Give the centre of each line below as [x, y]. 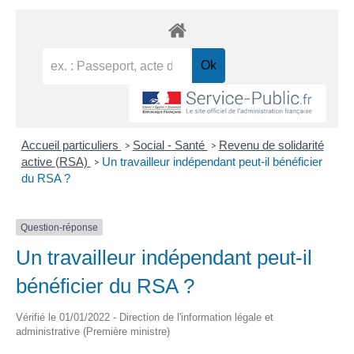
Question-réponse [59, 227]
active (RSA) [56, 161]
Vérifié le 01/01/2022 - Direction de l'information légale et [145, 317]
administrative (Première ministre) [93, 331]
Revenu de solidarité [271, 145]
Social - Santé [170, 145]
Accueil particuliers [71, 145]
